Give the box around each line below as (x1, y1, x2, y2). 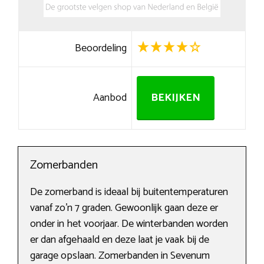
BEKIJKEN (150, 89, 200, 107)
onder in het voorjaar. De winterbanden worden (30, 215, 228, 233)
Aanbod (93, 89, 127, 107)
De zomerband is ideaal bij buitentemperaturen (30, 183, 228, 202)
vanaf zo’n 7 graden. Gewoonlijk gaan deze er (30, 199, 218, 217)
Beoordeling (75, 39, 127, 58)
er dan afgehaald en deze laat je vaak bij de (30, 231, 209, 249)
